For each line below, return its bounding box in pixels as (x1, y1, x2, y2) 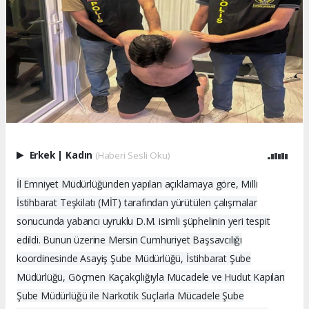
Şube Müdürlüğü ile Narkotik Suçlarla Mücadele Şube (17, 288, 244, 302)
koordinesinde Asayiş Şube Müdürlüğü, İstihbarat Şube (17, 251, 252, 265)
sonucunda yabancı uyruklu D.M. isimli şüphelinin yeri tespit (17, 214, 270, 228)
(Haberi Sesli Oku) (94, 148, 170, 161)
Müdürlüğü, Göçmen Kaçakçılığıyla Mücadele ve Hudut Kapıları (17, 270, 285, 283)
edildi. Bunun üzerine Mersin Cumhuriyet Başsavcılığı (17, 232, 243, 246)
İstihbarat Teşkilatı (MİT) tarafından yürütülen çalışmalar (17, 195, 257, 209)
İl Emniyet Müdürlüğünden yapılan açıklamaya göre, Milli (17, 177, 258, 190)
